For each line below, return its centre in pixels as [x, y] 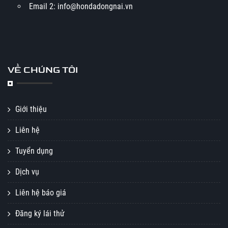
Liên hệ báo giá [41, 193]
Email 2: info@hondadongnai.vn [81, 6]
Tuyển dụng [34, 151]
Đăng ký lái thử [40, 213]
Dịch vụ [27, 172]
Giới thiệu [31, 109]
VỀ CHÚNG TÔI [43, 70]
